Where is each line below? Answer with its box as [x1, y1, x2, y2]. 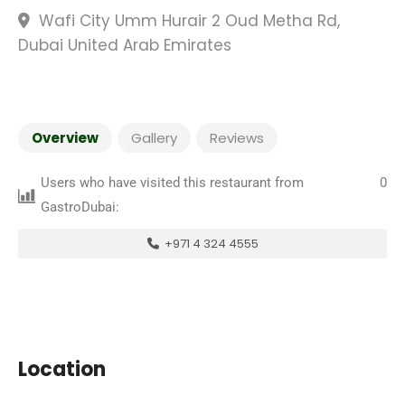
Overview [32, 128, 99, 147]
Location [18, 355, 106, 383]
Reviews [210, 128, 264, 147]
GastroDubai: [41, 199, 120, 215]
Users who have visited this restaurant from [41, 174, 305, 191]
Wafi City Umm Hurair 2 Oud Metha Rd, [34, 10, 340, 32]
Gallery [131, 128, 177, 147]
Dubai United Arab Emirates [18, 34, 231, 56]
